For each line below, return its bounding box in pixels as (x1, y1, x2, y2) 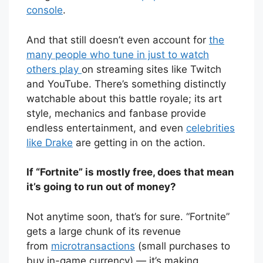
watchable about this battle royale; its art (26, 92, 222, 104)
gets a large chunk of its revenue (26, 225, 181, 237)
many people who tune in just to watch (26, 48, 209, 60)
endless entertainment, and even (26, 122, 186, 134)
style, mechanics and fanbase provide (26, 107, 206, 119)
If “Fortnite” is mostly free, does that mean (26, 166, 234, 178)
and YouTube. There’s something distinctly (26, 77, 226, 90)
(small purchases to (135, 240, 230, 252)
